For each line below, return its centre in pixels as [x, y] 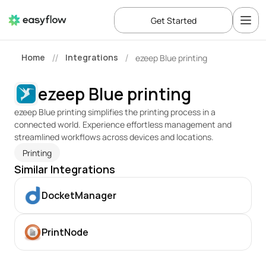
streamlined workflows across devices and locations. [115, 137]
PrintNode [65, 232]
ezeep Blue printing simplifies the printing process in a [115, 112]
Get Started [173, 20]
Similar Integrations [65, 169]
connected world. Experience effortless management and [123, 124]
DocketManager [79, 195]
